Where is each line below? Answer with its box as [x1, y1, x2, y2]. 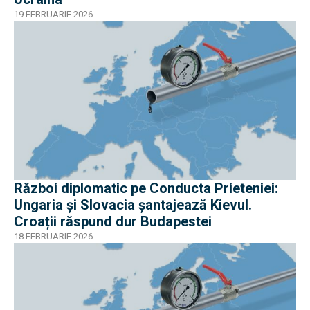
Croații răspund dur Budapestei [14, 212, 212, 230]
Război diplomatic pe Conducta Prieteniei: [14, 179, 278, 197]
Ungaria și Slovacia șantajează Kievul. [14, 196, 252, 213]
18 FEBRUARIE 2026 [14, 230, 93, 241]
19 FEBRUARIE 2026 [14, 9, 93, 20]
